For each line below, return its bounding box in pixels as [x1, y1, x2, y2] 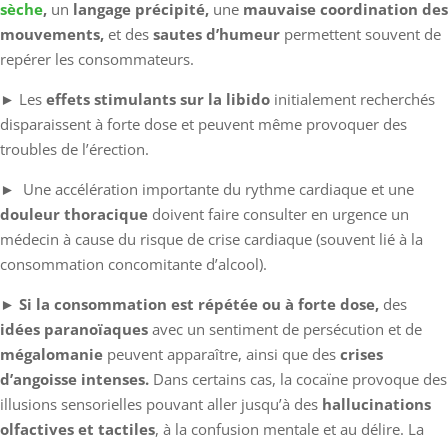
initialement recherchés [270, 88, 435, 109]
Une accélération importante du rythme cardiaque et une [19, 178, 414, 199]
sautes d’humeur [153, 23, 280, 44]
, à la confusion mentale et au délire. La [155, 418, 424, 439]
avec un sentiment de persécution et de [148, 318, 422, 339]
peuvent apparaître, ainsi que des [107, 343, 336, 364]
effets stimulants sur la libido [46, 88, 270, 109]
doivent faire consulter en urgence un [148, 203, 409, 224]
